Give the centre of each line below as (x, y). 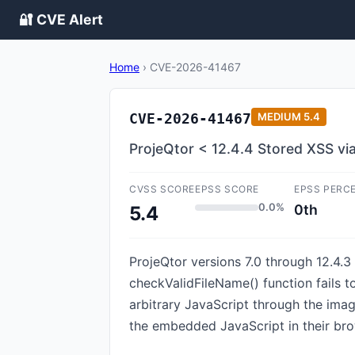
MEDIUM (279, 116)
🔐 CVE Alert (61, 19)
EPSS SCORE (227, 189)
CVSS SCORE (162, 189)
